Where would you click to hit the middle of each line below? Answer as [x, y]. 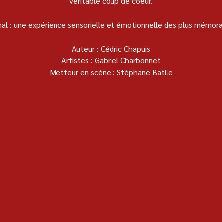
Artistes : [77, 60]
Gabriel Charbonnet [128, 60]
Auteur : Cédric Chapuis [111, 48]
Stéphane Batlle [145, 72]
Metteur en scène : [82, 72]
